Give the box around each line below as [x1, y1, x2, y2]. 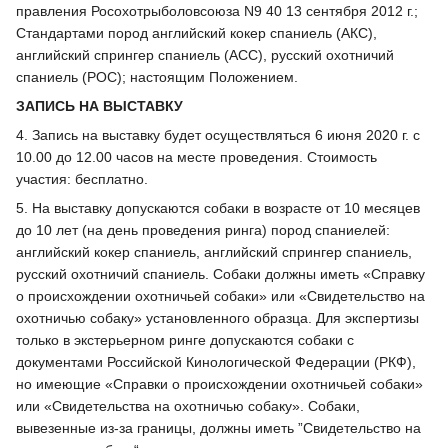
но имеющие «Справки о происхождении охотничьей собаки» [16, 375, 423, 392]
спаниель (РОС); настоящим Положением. [16, 68, 298, 85]
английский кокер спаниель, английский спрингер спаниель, [16, 243, 412, 260]
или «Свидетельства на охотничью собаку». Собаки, [16, 397, 360, 414]
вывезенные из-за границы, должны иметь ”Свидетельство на [16, 419, 421, 436]
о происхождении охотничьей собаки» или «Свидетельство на [16, 287, 425, 304]
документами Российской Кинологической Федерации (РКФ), [16, 353, 416, 370]
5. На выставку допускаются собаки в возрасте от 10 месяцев [16, 199, 420, 216]
